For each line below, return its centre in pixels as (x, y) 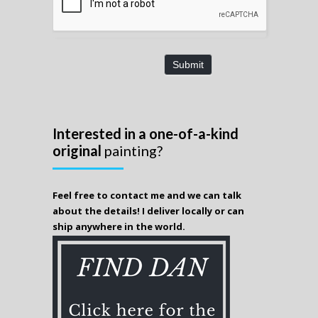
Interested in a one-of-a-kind (146, 133)
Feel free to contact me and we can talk (147, 195)
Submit (188, 64)
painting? (133, 150)
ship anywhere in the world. (120, 226)
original (78, 150)
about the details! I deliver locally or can (148, 210)
